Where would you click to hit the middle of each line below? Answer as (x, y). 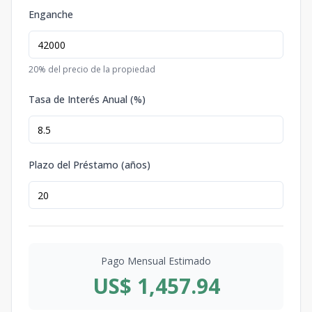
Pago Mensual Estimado (156, 261)
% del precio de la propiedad (97, 69)
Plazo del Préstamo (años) (89, 165)
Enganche (51, 14)
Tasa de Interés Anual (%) (87, 99)
